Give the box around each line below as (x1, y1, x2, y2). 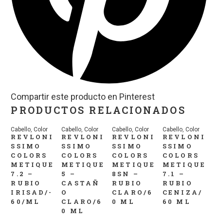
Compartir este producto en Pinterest (11, 91, 155, 102)
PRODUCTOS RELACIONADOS (11, 104, 186, 117)
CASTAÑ (61, 179, 100, 188)
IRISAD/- (11, 188, 53, 197)
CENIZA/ (163, 188, 202, 197)
